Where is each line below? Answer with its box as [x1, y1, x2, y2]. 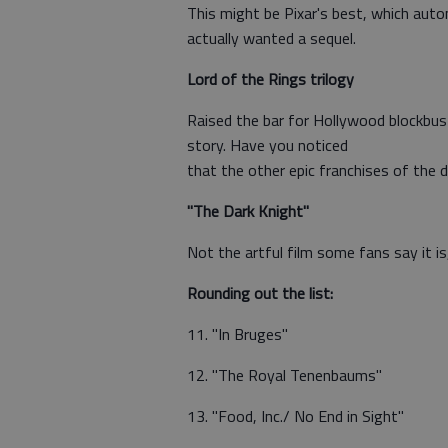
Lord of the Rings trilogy [187, 67, 354, 91]
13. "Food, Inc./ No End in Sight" [187, 404, 404, 428]
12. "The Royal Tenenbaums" [187, 363, 382, 387]
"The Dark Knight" [187, 199, 309, 223]
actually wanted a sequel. [187, 26, 356, 50]
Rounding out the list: [187, 281, 333, 305]
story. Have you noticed [187, 133, 348, 157]
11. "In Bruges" [187, 322, 288, 346]
